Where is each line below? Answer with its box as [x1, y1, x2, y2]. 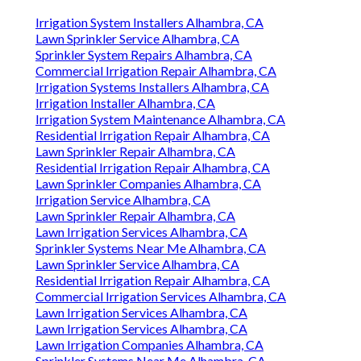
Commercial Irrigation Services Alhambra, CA [35, 288, 286, 305]
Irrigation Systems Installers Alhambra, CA [35, 79, 269, 95]
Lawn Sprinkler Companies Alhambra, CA [35, 176, 261, 192]
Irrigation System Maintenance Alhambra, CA [35, 111, 285, 127]
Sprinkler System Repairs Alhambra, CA [35, 47, 252, 63]
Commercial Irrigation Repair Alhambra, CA [35, 63, 276, 79]
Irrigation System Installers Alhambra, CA [35, 15, 263, 31]
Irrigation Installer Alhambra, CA [35, 95, 215, 111]
